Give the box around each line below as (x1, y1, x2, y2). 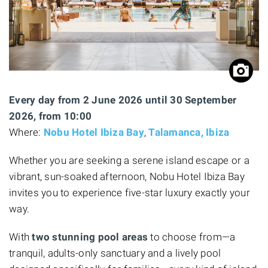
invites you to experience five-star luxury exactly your (9, 186, 250, 199)
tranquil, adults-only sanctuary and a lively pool (9, 246, 221, 259)
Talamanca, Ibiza (148, 126, 230, 138)
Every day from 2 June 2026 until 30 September (9, 93, 237, 106)
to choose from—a (148, 230, 236, 243)
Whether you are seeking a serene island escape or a (9, 154, 249, 166)
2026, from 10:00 (9, 109, 92, 122)
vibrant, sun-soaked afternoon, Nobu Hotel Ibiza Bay (9, 170, 245, 182)
